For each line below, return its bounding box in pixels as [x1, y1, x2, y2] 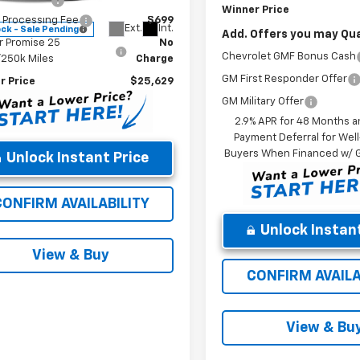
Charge [135, 54, 174, 65]
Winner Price [222, 4, 290, 15]
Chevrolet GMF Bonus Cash [222, 51, 357, 62]
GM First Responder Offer [222, 73, 348, 84]
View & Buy [32, 248, 109, 264]
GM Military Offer [222, 96, 305, 107]
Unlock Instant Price [6, 151, 149, 166]
